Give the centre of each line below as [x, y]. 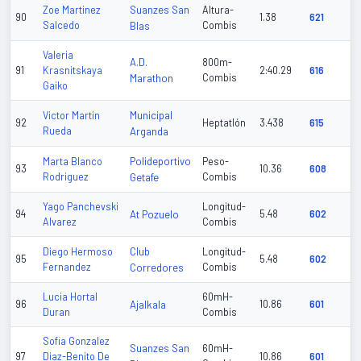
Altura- [218, 10]
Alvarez [60, 222]
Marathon [151, 79]
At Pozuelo [154, 215]
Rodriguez [66, 177]
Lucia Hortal [70, 297]
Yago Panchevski [81, 207]
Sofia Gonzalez [76, 341]
